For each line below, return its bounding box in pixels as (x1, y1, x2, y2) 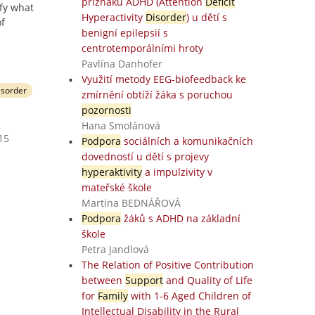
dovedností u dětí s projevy (81, 150, 209, 163)
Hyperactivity (81, 11, 146, 24)
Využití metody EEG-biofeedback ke (81, 72, 246, 86)
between (81, 274, 125, 287)
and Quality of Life (162, 274, 252, 287)
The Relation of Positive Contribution (81, 258, 254, 271)
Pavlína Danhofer (81, 57, 162, 70)
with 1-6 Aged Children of (127, 289, 251, 302)
